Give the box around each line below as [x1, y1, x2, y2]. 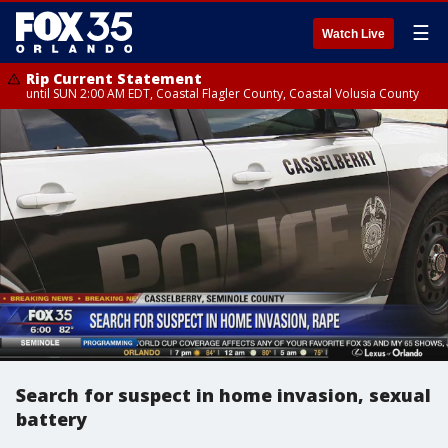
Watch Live [322, 27, 385, 41]
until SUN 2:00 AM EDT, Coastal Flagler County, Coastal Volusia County [26, 85, 419, 102]
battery [16, 407, 87, 431]
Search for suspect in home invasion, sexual [16, 383, 431, 407]
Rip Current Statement [26, 69, 202, 88]
